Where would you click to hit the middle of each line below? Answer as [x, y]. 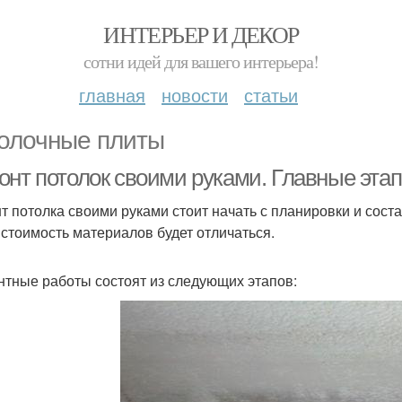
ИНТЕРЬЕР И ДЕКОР [201, 34]
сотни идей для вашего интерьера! [201, 61]
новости [195, 95]
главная [112, 95]
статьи [271, 95]
